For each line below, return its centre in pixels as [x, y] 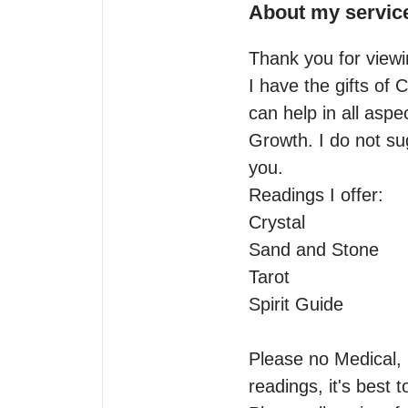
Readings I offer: [316, 195]
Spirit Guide [296, 304]
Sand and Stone [316, 250]
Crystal [280, 222]
